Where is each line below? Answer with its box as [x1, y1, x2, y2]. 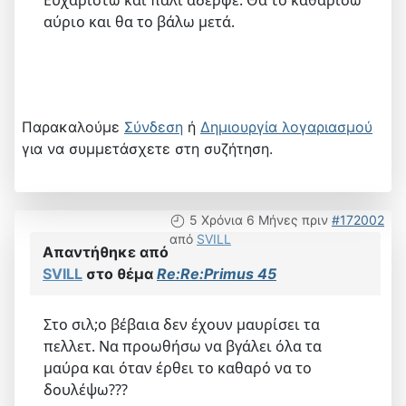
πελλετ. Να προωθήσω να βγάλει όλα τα [43, 335, 322, 356]
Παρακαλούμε [22, 117, 124, 136]
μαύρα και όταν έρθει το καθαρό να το [43, 357, 312, 378]
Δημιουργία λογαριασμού [200, 117, 372, 136]
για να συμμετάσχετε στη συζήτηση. [22, 139, 273, 158]
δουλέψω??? [43, 379, 128, 400]
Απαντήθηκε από [43, 242, 169, 261]
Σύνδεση [124, 117, 183, 136]
